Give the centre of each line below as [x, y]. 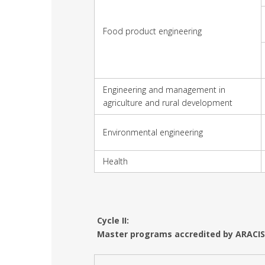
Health [115, 161]
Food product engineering [152, 31]
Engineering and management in [164, 89]
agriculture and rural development [168, 102]
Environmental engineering [153, 132]
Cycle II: [113, 220]
